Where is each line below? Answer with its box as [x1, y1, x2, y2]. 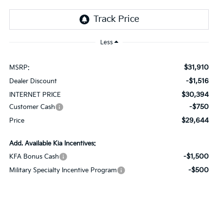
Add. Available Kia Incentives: [9, 140, 96, 148]
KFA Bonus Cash [9, 153, 59, 161]
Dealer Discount [9, 77, 57, 86]
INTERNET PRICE [9, 91, 61, 99]
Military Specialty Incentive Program [9, 166, 117, 175]
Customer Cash [9, 103, 55, 111]
